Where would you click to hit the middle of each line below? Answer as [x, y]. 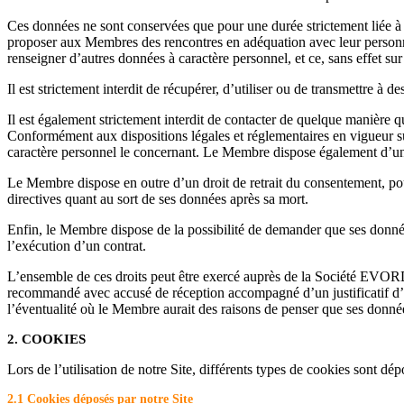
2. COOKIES [46, 339]
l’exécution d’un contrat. [77, 245]
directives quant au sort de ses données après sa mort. [158, 198]
